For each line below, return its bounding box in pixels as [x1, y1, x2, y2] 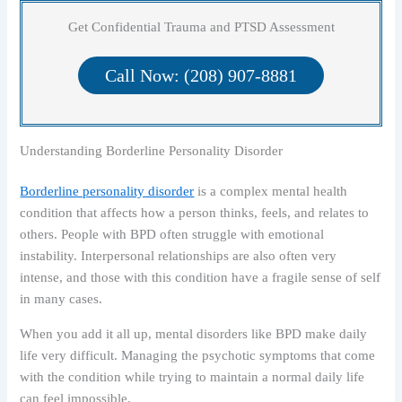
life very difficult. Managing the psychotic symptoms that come [20, 348, 376, 363]
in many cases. [20, 292, 103, 307]
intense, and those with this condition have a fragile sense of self [20, 270, 381, 285]
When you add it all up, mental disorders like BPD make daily [20, 327, 368, 342]
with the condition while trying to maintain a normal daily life [20, 370, 365, 385]
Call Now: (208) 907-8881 [105, 65, 297, 85]
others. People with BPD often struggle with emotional [20, 227, 325, 242]
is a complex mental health [194, 184, 348, 199]
